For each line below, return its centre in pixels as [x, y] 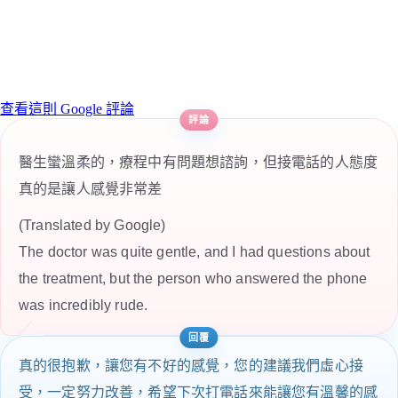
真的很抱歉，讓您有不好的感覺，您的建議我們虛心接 [191, 366]
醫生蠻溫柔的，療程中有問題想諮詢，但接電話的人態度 [199, 162]
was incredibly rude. [84, 306]
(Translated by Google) [92, 226]
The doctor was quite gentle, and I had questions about [195, 252]
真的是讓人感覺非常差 [91, 188]
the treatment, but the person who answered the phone [193, 279]
